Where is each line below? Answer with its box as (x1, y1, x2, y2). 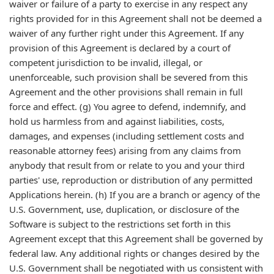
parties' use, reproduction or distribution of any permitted (9, 174, 253, 186)
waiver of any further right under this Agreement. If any (9, 27, 244, 39)
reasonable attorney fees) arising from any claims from (9, 144, 241, 157)
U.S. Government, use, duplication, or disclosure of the (9, 203, 239, 215)
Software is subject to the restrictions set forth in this (9, 218, 231, 230)
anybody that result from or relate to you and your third (9, 159, 245, 171)
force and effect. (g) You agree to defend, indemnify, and (9, 100, 246, 113)
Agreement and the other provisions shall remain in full (9, 86, 243, 98)
